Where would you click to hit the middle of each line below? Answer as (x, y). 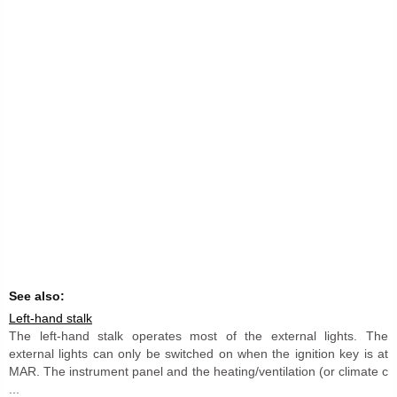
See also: (37, 296)
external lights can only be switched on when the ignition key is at (198, 353)
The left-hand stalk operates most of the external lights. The (198, 335)
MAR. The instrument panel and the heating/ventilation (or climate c (198, 371)
